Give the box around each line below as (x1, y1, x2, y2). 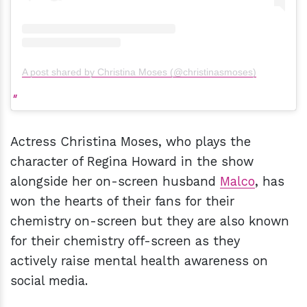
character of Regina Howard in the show (10, 153, 254, 169)
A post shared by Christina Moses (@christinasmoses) (22, 66, 256, 77)
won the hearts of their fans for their (10, 193, 234, 208)
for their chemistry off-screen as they (10, 233, 240, 248)
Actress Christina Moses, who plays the (10, 134, 251, 149)
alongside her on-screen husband (10, 173, 220, 188)
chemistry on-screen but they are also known (10, 213, 289, 228)
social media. (10, 273, 88, 288)
